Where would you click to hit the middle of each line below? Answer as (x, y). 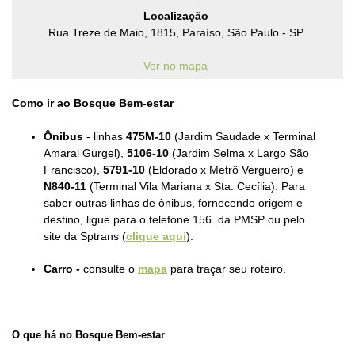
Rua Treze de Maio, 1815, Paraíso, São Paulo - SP (176, 32)
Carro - (63, 269)
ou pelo (286, 219)
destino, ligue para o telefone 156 (129, 219)
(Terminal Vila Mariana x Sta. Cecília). (182, 186)
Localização (176, 16)
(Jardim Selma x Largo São (239, 153)
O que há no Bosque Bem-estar (88, 335)
